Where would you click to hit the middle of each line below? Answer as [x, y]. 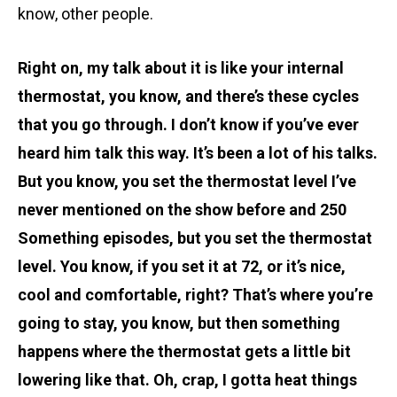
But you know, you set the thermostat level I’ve [187, 181]
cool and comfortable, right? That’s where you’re [195, 294]
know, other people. [86, 13]
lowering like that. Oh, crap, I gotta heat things [187, 379]
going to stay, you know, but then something [179, 323]
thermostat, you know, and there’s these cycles [188, 96]
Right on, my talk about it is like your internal [181, 67]
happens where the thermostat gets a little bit [184, 351]
